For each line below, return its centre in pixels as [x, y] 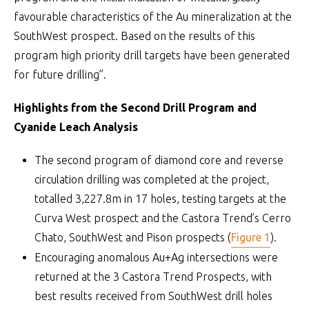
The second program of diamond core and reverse [159, 160]
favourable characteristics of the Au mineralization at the [153, 17]
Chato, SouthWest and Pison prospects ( [133, 237]
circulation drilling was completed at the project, [152, 179]
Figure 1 [251, 237]
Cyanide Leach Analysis [76, 127]
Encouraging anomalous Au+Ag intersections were [156, 257]
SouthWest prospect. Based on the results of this [134, 36]
